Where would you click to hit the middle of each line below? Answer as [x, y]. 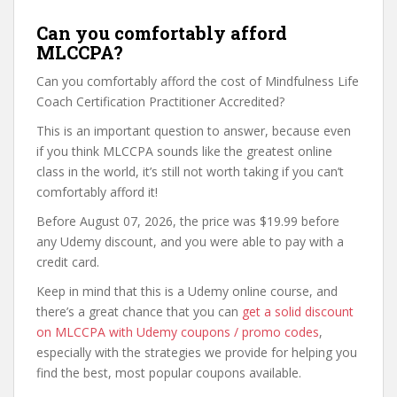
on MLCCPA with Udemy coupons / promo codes [178, 332]
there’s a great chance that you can [139, 311]
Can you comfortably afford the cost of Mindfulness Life [198, 81]
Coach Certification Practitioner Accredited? [160, 101]
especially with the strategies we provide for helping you [197, 352]
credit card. [68, 262]
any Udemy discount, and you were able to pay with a [190, 241]
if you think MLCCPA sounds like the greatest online [184, 151]
